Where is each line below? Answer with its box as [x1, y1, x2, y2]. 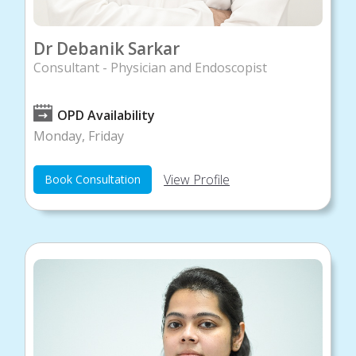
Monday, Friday [33, 126, 125, 145]
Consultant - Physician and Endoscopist [33, 58, 268, 76]
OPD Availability [57, 106, 156, 124]
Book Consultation [44, 171, 141, 187]
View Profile [164, 170, 230, 188]
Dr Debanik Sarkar [33, 37, 180, 60]
